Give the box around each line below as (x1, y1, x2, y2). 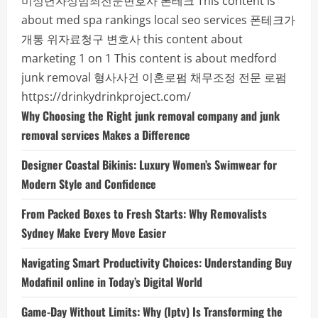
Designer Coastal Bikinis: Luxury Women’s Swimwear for (21, 156, 277, 173)
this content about (143, 31, 243, 47)
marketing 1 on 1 (21, 50, 111, 66)
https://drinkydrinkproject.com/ (21, 89, 191, 104)
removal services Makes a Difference (21, 126, 190, 143)
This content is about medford (114, 50, 277, 66)
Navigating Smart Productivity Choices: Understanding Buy (21, 254, 292, 271)
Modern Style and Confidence (21, 175, 156, 192)
